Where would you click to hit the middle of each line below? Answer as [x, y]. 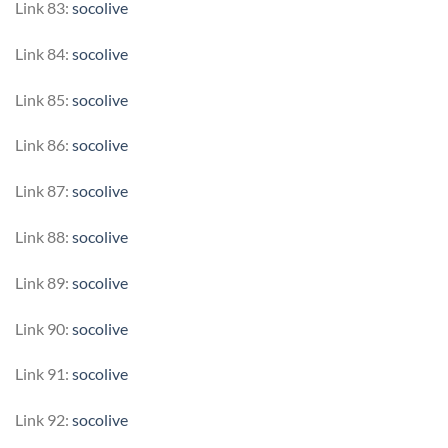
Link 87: [43, 191]
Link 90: [43, 328]
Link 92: [43, 420]
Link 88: [43, 236]
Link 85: [43, 99]
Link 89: [43, 282]
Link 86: [43, 145]
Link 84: [43, 53]
